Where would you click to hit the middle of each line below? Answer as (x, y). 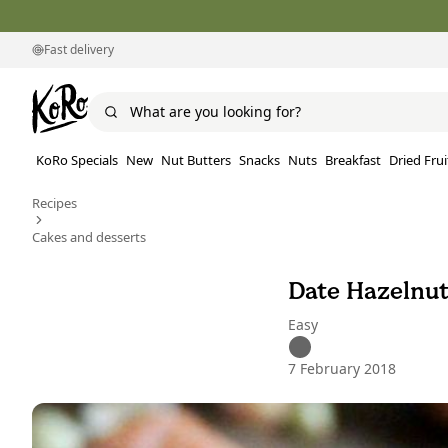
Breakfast (353, 160)
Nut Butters (196, 160)
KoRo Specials (77, 160)
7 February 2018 (342, 369)
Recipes (54, 203)
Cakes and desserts (89, 237)
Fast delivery (79, 49)
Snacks (259, 160)
